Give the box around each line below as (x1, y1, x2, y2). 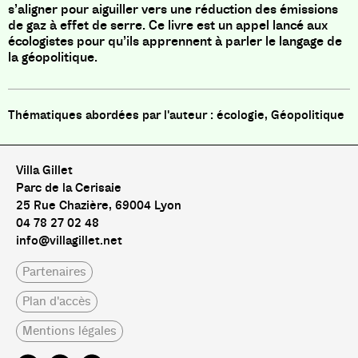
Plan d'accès (22, 292, 91, 309)
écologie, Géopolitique (217, 107, 344, 124)
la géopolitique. (8, 49, 97, 66)
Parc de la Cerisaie (16, 180, 121, 197)
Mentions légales (22, 322, 117, 339)
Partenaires (22, 263, 86, 280)
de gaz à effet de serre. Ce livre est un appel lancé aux (8, 17, 328, 34)
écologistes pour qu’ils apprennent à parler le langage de (8, 33, 342, 50)
